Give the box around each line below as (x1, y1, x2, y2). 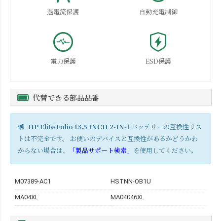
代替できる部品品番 (33, 92, 99, 103)
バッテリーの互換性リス (130, 121, 202, 131)
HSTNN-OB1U (110, 177, 151, 185)
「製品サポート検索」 (69, 145, 133, 155)
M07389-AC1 (15, 177, 51, 185)
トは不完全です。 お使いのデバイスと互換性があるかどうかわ (18, 133, 198, 143)
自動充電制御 (139, 6, 178, 16)
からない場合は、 (18, 145, 69, 155)
